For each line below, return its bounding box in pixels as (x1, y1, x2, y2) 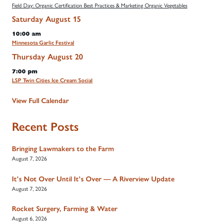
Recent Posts (12, 119, 79, 134)
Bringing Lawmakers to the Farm (12, 144, 114, 154)
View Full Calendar (12, 96, 69, 106)
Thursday (12, 52, 45, 61)
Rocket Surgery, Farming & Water (12, 204, 117, 214)
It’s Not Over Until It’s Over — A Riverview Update (12, 174, 174, 183)
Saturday (12, 14, 43, 24)
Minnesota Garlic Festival (12, 39, 74, 46)
